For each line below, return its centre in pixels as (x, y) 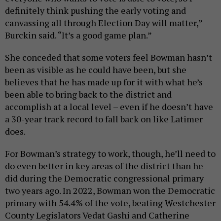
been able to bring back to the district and (88, 94)
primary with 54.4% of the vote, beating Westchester (110, 203)
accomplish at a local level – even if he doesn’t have (109, 107)
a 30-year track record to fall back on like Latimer (104, 119)
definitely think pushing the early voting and (95, 11)
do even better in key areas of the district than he (104, 166)
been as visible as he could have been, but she (96, 70)
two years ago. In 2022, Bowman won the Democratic (110, 191)
